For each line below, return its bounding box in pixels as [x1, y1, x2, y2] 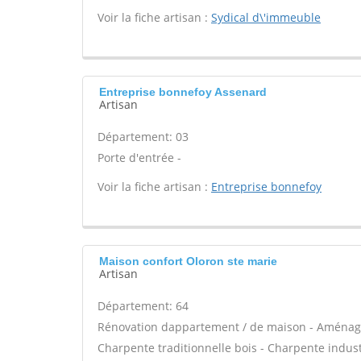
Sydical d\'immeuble [211, 10, 321, 25]
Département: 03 [98, 129, 189, 144]
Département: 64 [98, 298, 189, 313]
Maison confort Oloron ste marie [99, 255, 277, 268]
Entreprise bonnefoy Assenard [99, 85, 267, 98]
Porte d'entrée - [98, 150, 181, 165]
